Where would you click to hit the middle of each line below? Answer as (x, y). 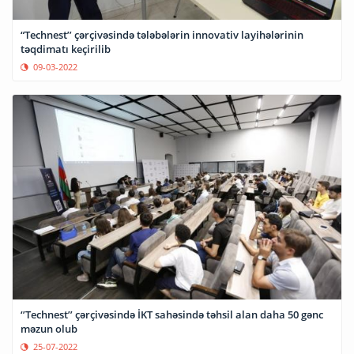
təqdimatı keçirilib (66, 49)
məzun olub (49, 328)
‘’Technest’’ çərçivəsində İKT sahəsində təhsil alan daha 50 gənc (172, 314)
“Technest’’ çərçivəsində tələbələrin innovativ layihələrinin (162, 34)
